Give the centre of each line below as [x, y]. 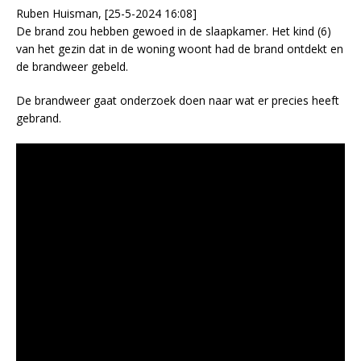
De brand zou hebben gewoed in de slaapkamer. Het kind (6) [174, 31]
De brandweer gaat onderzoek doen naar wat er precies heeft [178, 101]
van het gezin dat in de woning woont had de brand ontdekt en [180, 49]
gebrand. [39, 118]
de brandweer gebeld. [72, 67]
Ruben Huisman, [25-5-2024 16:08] [106, 14]
